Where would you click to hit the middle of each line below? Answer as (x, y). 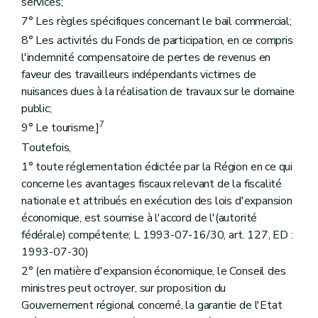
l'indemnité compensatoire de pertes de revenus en (146, 58)
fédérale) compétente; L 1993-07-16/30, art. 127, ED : (157, 235)
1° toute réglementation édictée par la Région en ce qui (157, 166)
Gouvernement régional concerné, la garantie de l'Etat (152, 305)
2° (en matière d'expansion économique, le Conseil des (154, 271)
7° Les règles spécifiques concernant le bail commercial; (157, 22)
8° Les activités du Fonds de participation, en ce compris (157, 41)
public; (37, 109)
